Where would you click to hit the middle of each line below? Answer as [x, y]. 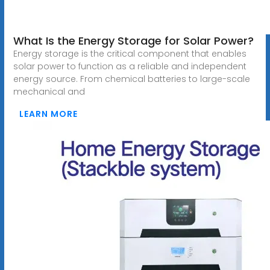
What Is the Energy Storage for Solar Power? [133, 40]
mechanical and [49, 91]
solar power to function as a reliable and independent [130, 66]
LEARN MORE [48, 114]
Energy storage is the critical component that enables [130, 53]
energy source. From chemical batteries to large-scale [131, 79]
